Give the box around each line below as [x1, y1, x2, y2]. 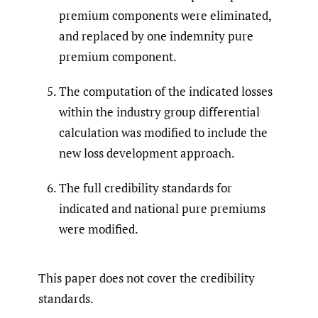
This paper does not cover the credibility [38, 270, 255, 287]
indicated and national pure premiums [59, 200, 265, 217]
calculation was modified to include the [59, 124, 268, 141]
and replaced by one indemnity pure [59, 28, 253, 45]
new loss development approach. [59, 145, 235, 162]
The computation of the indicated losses [59, 83, 273, 100]
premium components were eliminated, [59, 7, 271, 24]
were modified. [59, 221, 138, 238]
